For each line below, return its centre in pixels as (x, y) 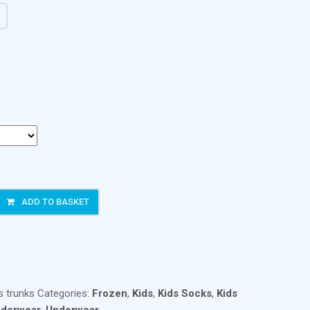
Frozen (110, 293)
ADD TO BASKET (56, 202)
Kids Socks (185, 293)
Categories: (65, 293)
